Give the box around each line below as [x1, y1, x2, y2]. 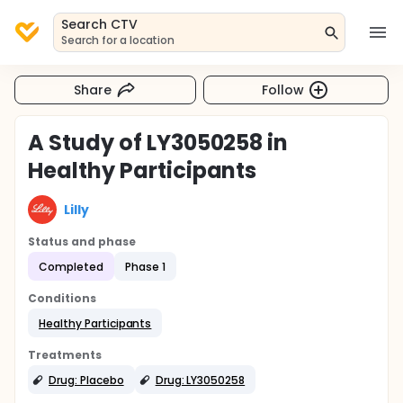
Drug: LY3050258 [155, 372, 246, 388]
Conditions [28, 291, 96, 306]
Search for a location [61, 32, 175, 48]
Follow [262, 80, 305, 99]
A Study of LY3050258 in [28, 128, 289, 157]
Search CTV [61, 15, 138, 33]
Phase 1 [124, 258, 166, 274]
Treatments [28, 347, 102, 363]
